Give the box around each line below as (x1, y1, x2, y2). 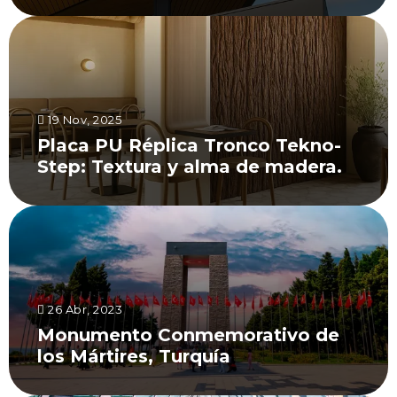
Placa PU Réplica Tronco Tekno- (37, 135, 341, 156)
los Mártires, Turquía (37, 346, 230, 367)
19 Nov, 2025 (44, 113, 121, 127)
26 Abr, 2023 (44, 302, 122, 316)
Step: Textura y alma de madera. (37, 156, 342, 177)
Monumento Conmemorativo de (37, 324, 339, 346)
